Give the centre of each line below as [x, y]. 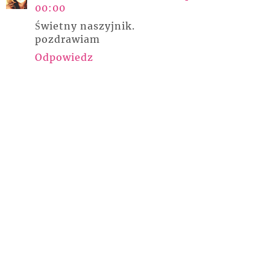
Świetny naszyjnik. [85, 26]
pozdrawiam [67, 39]
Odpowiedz [64, 58]
